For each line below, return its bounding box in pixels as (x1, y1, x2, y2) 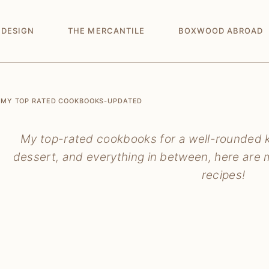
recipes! (201, 168, 246, 182)
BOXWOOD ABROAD (178, 26, 264, 35)
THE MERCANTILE (68, 26, 145, 35)
